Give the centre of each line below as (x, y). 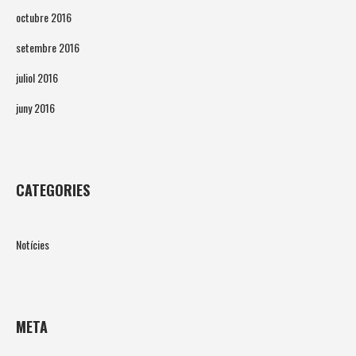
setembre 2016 (48, 48)
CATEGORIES (53, 190)
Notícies (33, 245)
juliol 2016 (37, 78)
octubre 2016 (44, 17)
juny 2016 (35, 108)
